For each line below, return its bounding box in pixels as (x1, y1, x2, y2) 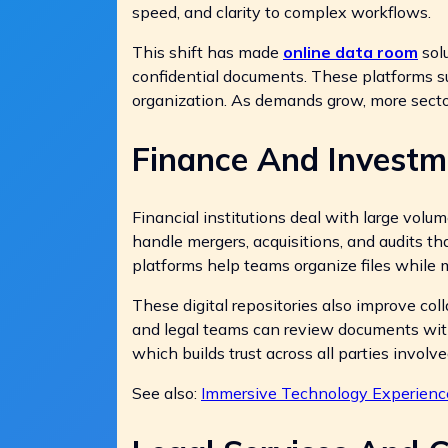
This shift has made (132, 42, 283, 62)
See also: (132, 383, 201, 404)
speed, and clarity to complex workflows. (132, 2, 431, 22)
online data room (283, 42, 418, 62)
